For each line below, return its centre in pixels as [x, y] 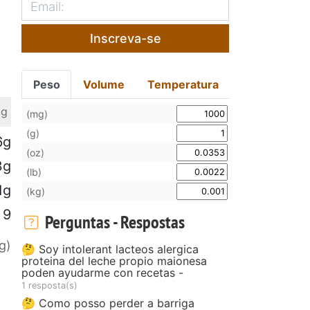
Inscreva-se [125, 38]
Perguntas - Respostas [113, 221]
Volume [104, 84]
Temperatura [183, 84]
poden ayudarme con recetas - [102, 272]
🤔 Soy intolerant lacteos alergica [110, 249]
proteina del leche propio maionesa [114, 261]
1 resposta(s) [49, 285]
